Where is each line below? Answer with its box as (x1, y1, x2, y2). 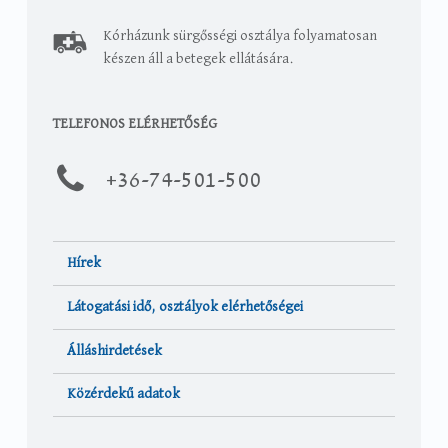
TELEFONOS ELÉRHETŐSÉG (52, 116, 217, 131)
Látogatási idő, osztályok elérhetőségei (67, 299, 304, 314)
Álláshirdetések (67, 343, 163, 358)
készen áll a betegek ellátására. (103, 51, 295, 66)
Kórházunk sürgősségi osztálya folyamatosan (103, 28, 378, 43)
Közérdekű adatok (67, 387, 181, 402)
